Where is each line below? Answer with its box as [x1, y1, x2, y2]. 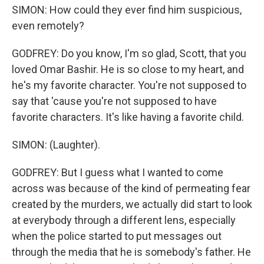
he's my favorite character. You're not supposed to [12, 79, 246, 91]
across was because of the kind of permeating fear [12, 182, 250, 194]
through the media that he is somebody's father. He [12, 246, 251, 258]
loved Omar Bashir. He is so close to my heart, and [12, 63, 244, 75]
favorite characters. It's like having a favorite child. [12, 111, 244, 123]
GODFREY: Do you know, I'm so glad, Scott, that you [12, 47, 246, 60]
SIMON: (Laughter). [12, 138, 100, 151]
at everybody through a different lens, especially [12, 214, 236, 226]
